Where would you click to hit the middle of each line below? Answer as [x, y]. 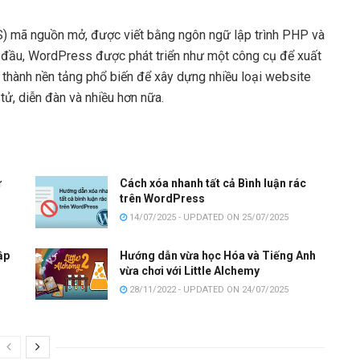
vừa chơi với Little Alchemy [190, 270]
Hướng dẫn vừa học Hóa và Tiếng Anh [218, 255]
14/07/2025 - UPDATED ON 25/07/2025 [208, 218]
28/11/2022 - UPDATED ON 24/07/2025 [208, 289]
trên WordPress [162, 199]
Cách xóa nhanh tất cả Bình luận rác [213, 184]
